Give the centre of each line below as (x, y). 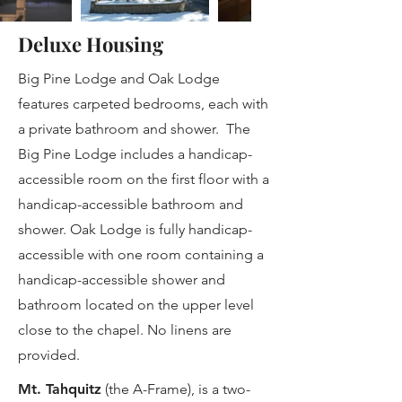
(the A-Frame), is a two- (176, 389)
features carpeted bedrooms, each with (143, 104)
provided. (49, 355)
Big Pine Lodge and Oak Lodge (119, 79)
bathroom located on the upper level (136, 305)
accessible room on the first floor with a (144, 179)
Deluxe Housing (91, 44)
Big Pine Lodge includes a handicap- (135, 154)
